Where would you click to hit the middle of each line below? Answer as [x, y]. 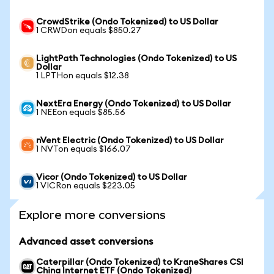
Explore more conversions [92, 215]
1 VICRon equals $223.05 [86, 186]
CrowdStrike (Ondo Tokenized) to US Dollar [127, 22]
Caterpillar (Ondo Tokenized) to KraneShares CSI [140, 262]
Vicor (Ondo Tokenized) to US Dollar [112, 177]
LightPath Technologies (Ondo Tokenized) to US [136, 59]
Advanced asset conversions [86, 242]
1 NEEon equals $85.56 [81, 113]
